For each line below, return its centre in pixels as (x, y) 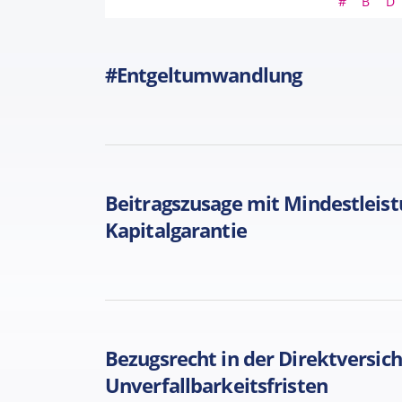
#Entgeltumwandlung (204, 74)
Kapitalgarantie (176, 230)
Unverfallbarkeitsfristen (216, 385)
